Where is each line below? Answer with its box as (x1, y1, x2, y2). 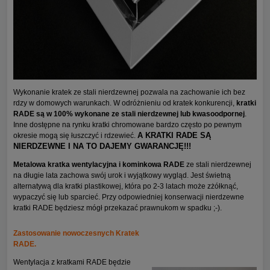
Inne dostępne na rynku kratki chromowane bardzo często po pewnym (13, 120, 242, 129)
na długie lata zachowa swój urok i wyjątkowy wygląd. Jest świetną (13, 171, 231, 180)
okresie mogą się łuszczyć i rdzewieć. (13, 131, 137, 140)
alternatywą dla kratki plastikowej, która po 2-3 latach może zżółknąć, (13, 181, 238, 190)
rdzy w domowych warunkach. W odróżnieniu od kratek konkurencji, (13, 98, 236, 107)
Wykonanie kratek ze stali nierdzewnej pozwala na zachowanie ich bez (13, 87, 245, 96)
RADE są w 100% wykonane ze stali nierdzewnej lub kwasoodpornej (13, 109, 245, 118)
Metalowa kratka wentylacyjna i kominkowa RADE (13, 160, 184, 169)
